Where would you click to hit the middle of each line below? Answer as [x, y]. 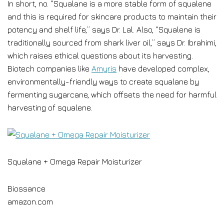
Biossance [26, 188]
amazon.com [30, 201]
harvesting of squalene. [50, 107]
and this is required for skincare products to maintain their [112, 16]
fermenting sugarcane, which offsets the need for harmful [112, 94]
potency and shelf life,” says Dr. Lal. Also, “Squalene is [104, 29]
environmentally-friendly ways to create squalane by [103, 81]
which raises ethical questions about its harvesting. [100, 55]
